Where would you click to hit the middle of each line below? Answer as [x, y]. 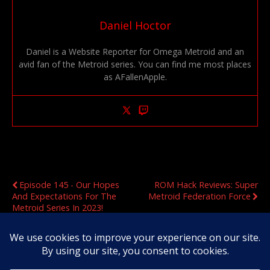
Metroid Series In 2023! [58, 207]
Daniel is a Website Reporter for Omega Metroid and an [135, 51]
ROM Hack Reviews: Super [206, 184]
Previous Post [42, 168]
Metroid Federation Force [199, 196]
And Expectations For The [64, 196]
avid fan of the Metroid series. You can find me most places [135, 64]
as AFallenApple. [135, 77]
